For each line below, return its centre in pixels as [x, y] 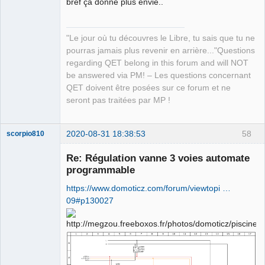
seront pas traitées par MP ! [118, 101]
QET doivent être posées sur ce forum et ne [148, 88]
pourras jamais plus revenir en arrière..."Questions [161, 51]
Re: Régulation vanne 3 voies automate [158, 158]
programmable [101, 170]
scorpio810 [25, 133]
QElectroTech [28, 247]
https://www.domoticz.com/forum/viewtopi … [148, 188]
